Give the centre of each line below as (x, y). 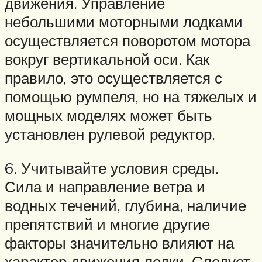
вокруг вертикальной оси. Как (107, 59)
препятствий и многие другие (107, 224)
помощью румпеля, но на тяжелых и (131, 97)
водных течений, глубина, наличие (125, 205)
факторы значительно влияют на (119, 242)
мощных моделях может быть (108, 116)
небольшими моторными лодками (124, 22)
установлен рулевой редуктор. (110, 134)
